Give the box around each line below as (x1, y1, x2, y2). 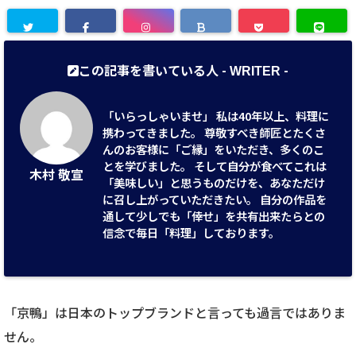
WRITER (230, 64, 281, 78)
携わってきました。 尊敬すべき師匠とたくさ (103, 124, 327, 141)
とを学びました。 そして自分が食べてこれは (103, 157, 327, 174)
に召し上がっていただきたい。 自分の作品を (103, 191, 327, 207)
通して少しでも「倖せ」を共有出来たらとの (103, 207, 326, 224)
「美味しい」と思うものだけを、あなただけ (103, 174, 326, 191)
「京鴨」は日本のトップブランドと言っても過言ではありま (4, 303, 346, 322)
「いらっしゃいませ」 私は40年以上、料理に (103, 107, 330, 124)
